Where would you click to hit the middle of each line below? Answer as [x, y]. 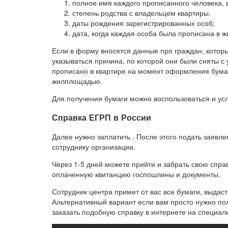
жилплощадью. [77, 81]
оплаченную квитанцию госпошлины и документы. [136, 174]
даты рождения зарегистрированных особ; [144, 23]
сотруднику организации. [94, 147]
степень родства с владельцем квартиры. [141, 12]
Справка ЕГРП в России [102, 117]
